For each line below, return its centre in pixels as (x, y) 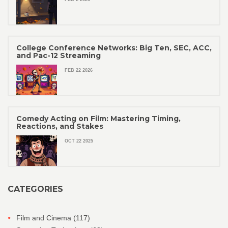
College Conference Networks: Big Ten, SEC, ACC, (114, 48)
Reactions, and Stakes (60, 126)
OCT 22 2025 (79, 141)
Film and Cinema (45, 218)
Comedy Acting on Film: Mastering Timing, (98, 119)
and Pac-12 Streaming (59, 56)
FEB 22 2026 (79, 70)
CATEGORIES (35, 189)
